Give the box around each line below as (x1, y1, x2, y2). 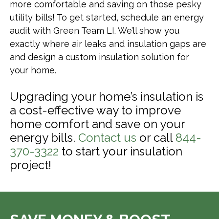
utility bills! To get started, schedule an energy (10, 12, 204, 22)
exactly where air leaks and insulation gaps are (10, 39, 206, 49)
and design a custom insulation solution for (10, 52, 189, 62)
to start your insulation (59, 144, 182, 158)
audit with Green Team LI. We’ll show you (10, 25, 179, 36)
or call (136, 131, 175, 145)
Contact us (78, 131, 136, 145)
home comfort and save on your (10, 117, 185, 131)
